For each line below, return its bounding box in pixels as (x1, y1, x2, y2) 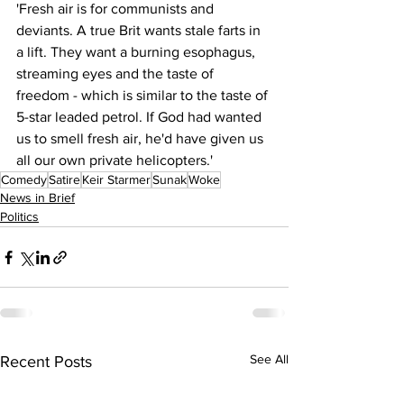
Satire (49, 172, 80, 187)
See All (250, 352, 289, 366)
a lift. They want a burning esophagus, (16, 44, 259, 60)
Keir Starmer (82, 172, 151, 187)
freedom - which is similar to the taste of (16, 87, 271, 103)
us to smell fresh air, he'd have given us (16, 131, 267, 146)
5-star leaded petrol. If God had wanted (16, 109, 265, 124)
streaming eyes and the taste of (16, 66, 217, 81)
